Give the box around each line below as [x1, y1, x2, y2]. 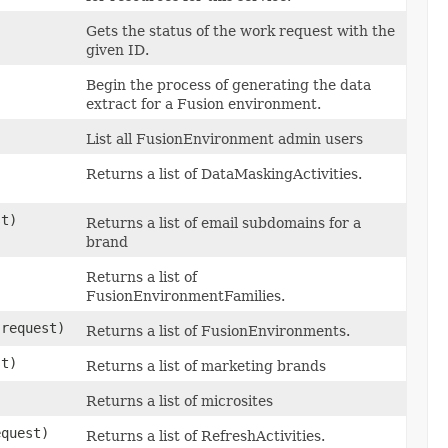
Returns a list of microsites [86, 392, 273, 409]
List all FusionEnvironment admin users [86, 130, 363, 147]
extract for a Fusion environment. [86, 95, 321, 112]
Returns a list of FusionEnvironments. [86, 322, 350, 339]
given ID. [86, 41, 149, 58]
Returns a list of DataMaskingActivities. [86, 165, 362, 182]
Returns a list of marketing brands [86, 357, 326, 374]
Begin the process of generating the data [86, 76, 371, 93]
